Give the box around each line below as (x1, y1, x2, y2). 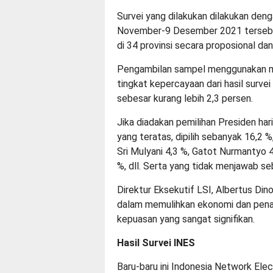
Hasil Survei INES (117, 236, 195, 249)
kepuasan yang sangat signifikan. (117, 213, 255, 225)
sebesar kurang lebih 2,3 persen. (117, 92, 253, 104)
